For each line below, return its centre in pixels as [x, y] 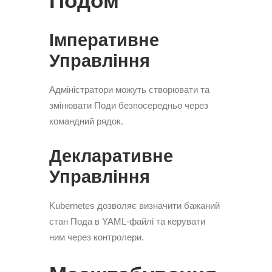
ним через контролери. [97, 237]
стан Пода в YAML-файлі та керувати [127, 221]
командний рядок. [86, 121]
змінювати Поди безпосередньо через [129, 105]
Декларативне [111, 156]
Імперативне [104, 40]
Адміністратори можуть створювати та [129, 90]
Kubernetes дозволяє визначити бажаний [134, 206]
